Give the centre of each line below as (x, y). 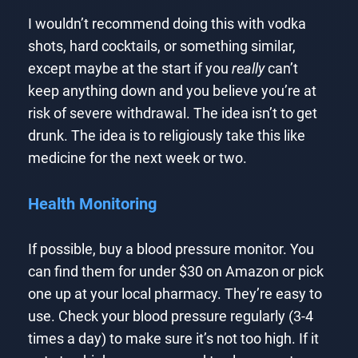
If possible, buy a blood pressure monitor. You (171, 249)
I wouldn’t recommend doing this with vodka (167, 24)
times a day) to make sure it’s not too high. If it (173, 338)
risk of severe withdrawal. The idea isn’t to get (172, 114)
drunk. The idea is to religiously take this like (166, 136)
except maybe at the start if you (129, 69)
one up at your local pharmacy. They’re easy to (175, 294)
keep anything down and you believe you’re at (172, 91)
